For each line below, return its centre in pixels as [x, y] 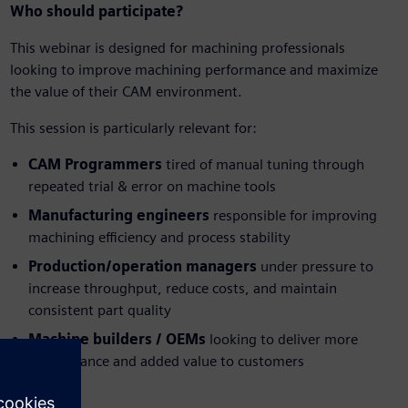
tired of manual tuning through [265, 165]
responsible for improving [293, 216]
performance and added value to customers [166, 362]
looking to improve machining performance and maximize [194, 70]
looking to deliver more [281, 340]
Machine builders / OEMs [117, 340]
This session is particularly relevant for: [133, 128]
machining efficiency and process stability [159, 238]
